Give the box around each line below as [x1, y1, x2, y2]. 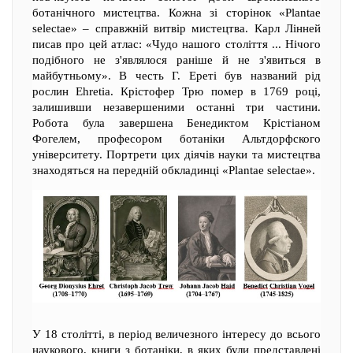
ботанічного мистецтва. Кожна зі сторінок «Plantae [32, 6, 321, 19]
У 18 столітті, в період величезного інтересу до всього [32, 327, 321, 340]
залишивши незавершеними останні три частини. [32, 101, 321, 113]
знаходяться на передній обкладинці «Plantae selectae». [32, 164, 315, 176]
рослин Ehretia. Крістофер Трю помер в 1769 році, [32, 85, 321, 98]
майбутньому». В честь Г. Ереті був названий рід [32, 69, 321, 82]
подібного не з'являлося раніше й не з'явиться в [32, 54, 321, 66]
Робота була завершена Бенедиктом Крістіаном [32, 117, 321, 129]
